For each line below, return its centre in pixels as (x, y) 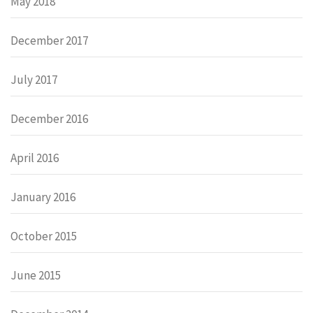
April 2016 (35, 158)
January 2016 (43, 197)
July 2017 (34, 79)
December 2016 (49, 118)
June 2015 (36, 275)
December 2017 (49, 40)
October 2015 (44, 236)
